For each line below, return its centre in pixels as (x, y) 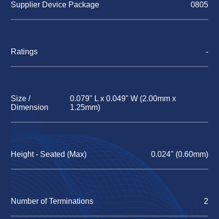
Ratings (24, 51)
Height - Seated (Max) (49, 154)
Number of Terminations (52, 201)
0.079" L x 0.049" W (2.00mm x (123, 98)
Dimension (30, 107)
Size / (21, 98)
